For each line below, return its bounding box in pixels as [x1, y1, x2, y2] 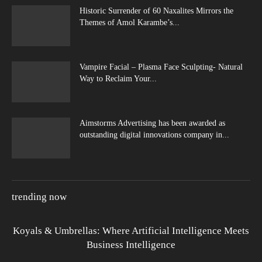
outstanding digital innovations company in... [80, 130, 229, 139]
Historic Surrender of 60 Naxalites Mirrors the [80, 6, 233, 15]
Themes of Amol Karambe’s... [80, 18, 180, 27]
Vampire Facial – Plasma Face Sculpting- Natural [80, 62, 243, 71]
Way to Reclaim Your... [80, 74, 157, 83]
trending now [12, 191, 67, 202]
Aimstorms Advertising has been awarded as [80, 118, 225, 127]
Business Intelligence [87, 239, 175, 250]
